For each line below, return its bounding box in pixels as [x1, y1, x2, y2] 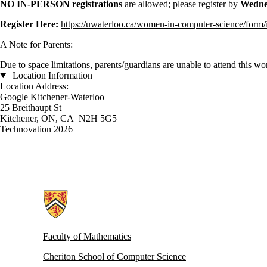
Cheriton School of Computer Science [43, 252, 186, 262]
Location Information [10, 70, 92, 80]
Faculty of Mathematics [43, 231, 131, 242]
